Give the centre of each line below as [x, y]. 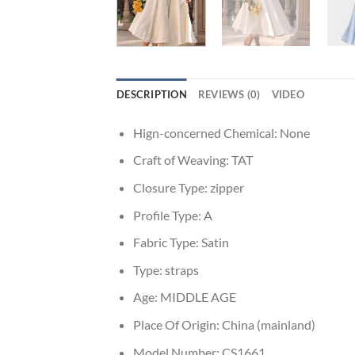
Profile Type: [168, 215]
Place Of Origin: [177, 325]
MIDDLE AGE [198, 297]
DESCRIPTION [152, 94]
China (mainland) [268, 325]
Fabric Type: [167, 242]
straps [181, 269]
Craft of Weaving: [182, 160]
